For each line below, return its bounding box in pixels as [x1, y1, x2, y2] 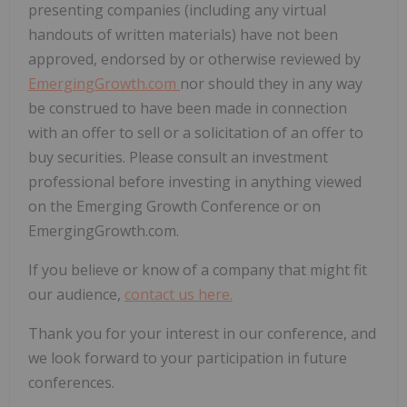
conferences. [28, 372, 114, 393]
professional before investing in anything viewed [28, 172, 362, 193]
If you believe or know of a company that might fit [28, 260, 367, 281]
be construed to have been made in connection [28, 98, 347, 119]
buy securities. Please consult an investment [28, 147, 328, 168]
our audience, [28, 284, 124, 305]
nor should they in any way [180, 74, 362, 94]
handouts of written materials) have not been [28, 25, 338, 45]
